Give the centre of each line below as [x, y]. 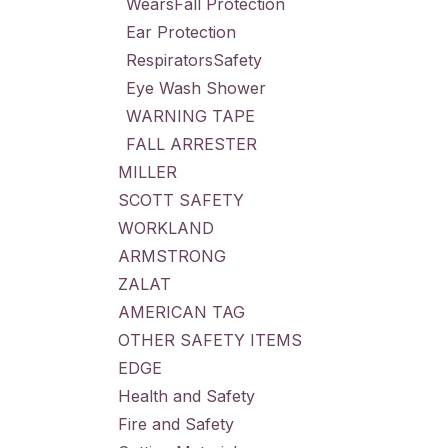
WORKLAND [166, 228]
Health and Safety [186, 396]
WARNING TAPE [190, 116]
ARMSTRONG [172, 256]
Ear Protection [181, 32]
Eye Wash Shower [196, 88]
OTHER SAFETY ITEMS [210, 340]
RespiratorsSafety [194, 60]
